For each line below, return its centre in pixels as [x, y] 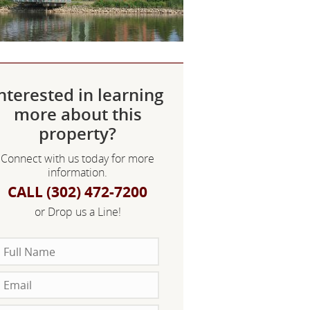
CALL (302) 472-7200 [77, 192]
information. [77, 173]
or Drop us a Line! [77, 212]
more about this [77, 114]
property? [77, 134]
